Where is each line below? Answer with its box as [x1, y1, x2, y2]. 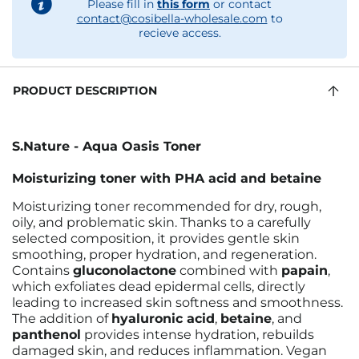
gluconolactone [73, 263, 176, 278]
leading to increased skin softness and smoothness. [12, 295, 343, 310]
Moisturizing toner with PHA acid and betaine [12, 171, 321, 186]
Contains [12, 263, 73, 278]
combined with [176, 263, 281, 278]
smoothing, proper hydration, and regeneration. [12, 247, 317, 262]
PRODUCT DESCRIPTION [13, 83, 157, 98]
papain [281, 263, 328, 278]
